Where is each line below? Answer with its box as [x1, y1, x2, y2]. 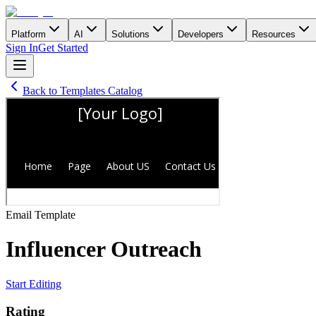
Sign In [6, 42, 38, 54]
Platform [11, 29, 46, 39]
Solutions [111, 29, 150, 39]
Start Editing [6, 277, 61, 290]
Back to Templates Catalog [23, 85, 142, 97]
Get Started [38, 42, 88, 54]
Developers [178, 29, 224, 39]
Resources [252, 29, 296, 39]
